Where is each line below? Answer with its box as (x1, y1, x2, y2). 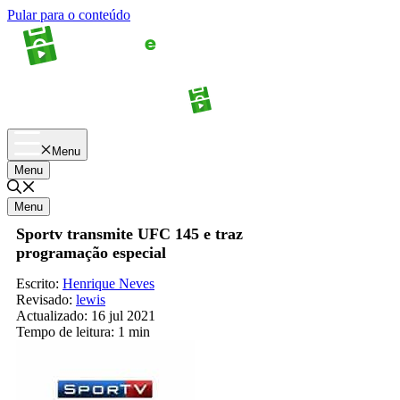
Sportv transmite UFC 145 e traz (16, 225, 243, 243)
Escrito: (16, 275, 62, 291)
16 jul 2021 (91, 307, 155, 323)
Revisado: (16, 291, 72, 307)
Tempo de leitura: (16, 323, 114, 339)
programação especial (16, 244, 166, 262)
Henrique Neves (62, 275, 154, 291)
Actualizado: (16, 307, 87, 323)
